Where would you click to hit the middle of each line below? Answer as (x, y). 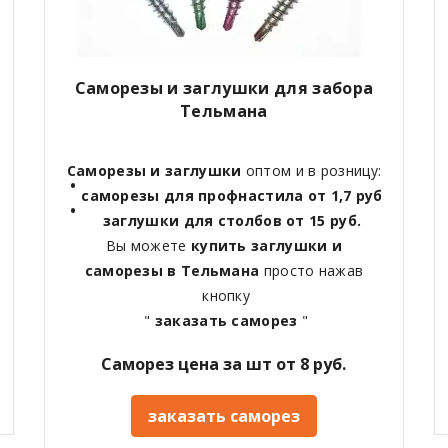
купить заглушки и (266, 246)
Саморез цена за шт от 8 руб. (224, 364)
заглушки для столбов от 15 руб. (232, 221)
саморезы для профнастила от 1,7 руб (232, 196)
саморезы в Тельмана (174, 271)
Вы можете (148, 246)
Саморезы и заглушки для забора (224, 88)
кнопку (224, 296)
